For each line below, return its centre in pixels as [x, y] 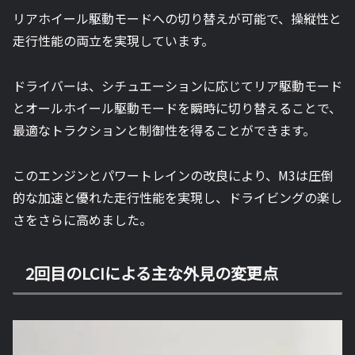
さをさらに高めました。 [82, 219]
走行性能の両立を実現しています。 [113, 41]
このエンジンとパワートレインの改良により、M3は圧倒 [173, 175]
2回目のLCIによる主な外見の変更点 [152, 273]
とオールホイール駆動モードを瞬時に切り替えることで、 [177, 108]
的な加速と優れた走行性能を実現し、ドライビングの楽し [177, 197]
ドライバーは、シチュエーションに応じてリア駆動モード [177, 86]
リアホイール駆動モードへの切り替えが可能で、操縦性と [177, 19]
